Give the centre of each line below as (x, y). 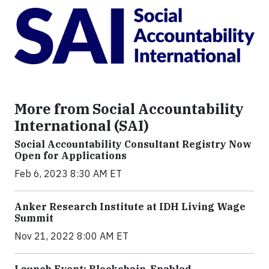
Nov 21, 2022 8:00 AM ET (71, 236)
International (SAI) (82, 125)
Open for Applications (71, 155)
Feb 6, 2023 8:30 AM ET (68, 173)
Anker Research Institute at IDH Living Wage (130, 206)
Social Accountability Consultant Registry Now (133, 144)
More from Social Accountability (129, 108)
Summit (34, 218)
